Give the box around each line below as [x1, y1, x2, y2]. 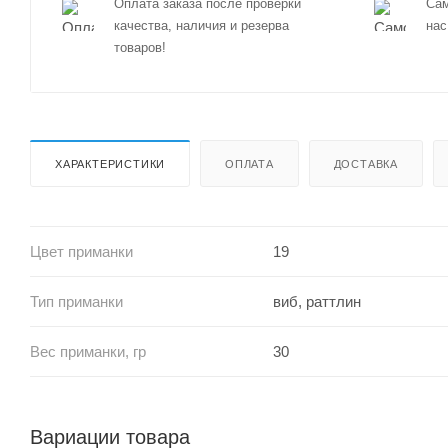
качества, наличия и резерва [114, 18, 289, 33]
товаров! [114, 40, 166, 55]
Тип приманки [30, 292, 123, 310]
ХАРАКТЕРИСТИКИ [55, 157, 166, 170]
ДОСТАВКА [333, 157, 399, 170]
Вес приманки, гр [30, 342, 146, 360]
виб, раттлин [272, 292, 361, 310]
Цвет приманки [30, 242, 133, 260]
